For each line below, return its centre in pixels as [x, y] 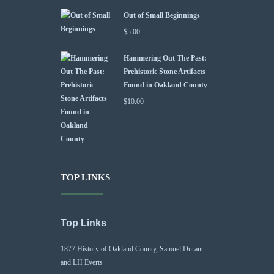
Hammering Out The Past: [165, 58]
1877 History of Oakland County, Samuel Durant [132, 249]
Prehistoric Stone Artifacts [165, 72]
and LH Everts [82, 263]
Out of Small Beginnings [162, 16]
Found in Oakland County [165, 85]
